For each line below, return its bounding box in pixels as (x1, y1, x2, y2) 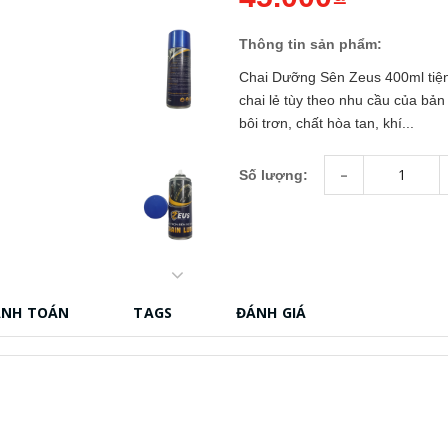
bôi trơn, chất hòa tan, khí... (239, 114, 414, 131)
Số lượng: (239, 167, 308, 184)
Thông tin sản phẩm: (239, 35, 382, 52)
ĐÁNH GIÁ (236, 302, 307, 322)
